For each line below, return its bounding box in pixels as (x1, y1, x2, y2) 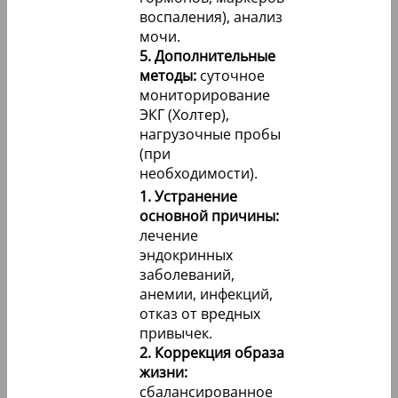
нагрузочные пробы (139, 124, 281, 145)
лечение (139, 226, 198, 246)
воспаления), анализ (139, 7, 283, 28)
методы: (139, 66, 196, 86)
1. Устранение (139, 187, 237, 207)
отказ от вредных (139, 304, 260, 324)
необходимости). (139, 163, 258, 184)
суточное (196, 66, 265, 86)
